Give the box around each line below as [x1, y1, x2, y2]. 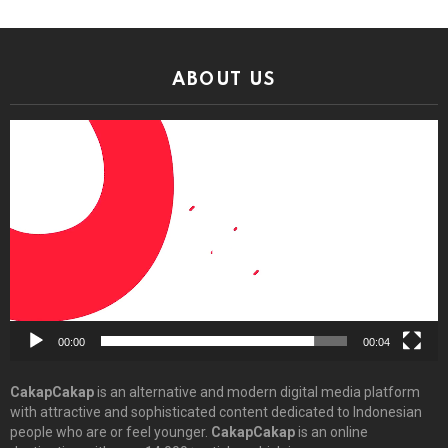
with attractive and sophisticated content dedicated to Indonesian [10, 403, 422, 420]
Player [9, 140, 49, 157]
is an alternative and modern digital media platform [94, 383, 420, 400]
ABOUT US [172, 70, 276, 89]
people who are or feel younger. [10, 423, 211, 440]
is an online [295, 423, 368, 440]
